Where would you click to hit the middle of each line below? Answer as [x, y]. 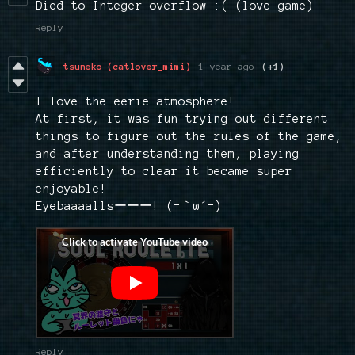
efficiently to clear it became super [164, 171]
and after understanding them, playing [168, 153]
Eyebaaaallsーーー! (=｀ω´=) [129, 206]
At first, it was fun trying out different [182, 118]
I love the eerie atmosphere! [136, 101]
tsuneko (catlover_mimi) [127, 66]
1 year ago [227, 66]
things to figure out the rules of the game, [189, 136]
